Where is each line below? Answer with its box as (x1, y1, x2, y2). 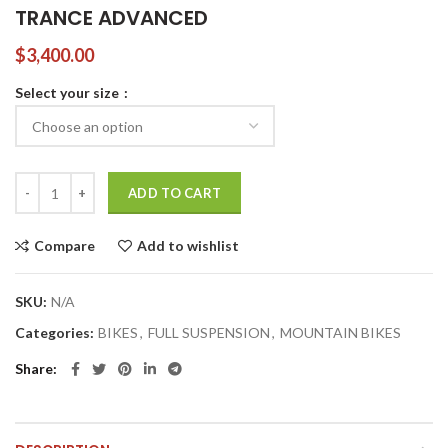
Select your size (15, 83, 122, 101)
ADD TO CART (128, 185, 222, 202)
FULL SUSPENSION (148, 324, 270, 342)
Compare (34, 237, 95, 255)
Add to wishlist (137, 237, 239, 255)
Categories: (15, 324, 97, 342)
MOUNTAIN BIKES (280, 324, 401, 342)
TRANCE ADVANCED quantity (14, 173, 207, 191)
